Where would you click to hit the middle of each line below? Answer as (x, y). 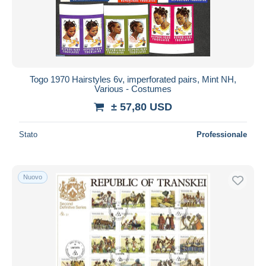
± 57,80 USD (142, 107)
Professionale (222, 134)
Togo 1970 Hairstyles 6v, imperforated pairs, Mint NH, (133, 79)
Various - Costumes (133, 88)
